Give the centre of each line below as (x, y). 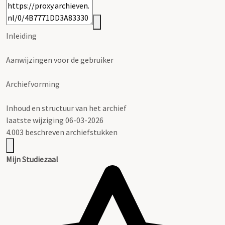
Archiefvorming (33, 84)
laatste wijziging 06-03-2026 (55, 120)
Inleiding (21, 36)
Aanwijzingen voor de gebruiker (60, 60)
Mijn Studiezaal (32, 159)
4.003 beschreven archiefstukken (62, 132)
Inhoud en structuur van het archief (66, 108)
